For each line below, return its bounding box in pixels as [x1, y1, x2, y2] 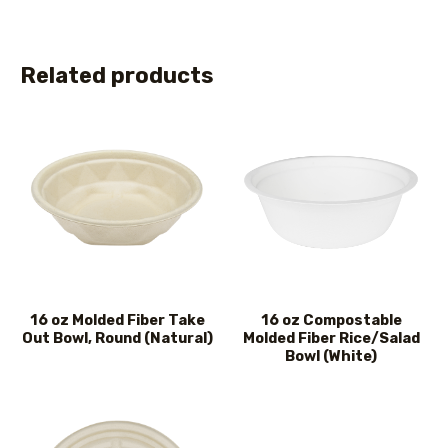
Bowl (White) [285, 346, 377, 365]
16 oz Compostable [260, 310, 402, 329]
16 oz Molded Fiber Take [29, 310, 205, 329]
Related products [20, 62, 213, 88]
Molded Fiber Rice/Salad [242, 328, 420, 347]
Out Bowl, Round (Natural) [21, 328, 213, 347]
